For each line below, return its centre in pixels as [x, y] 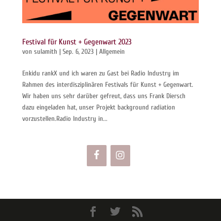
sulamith [45, 52]
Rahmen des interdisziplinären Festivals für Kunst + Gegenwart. [108, 85]
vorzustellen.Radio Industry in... [65, 119]
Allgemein [112, 52]
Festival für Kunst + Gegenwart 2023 [77, 42]
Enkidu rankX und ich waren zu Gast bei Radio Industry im [100, 74]
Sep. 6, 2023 [78, 52]
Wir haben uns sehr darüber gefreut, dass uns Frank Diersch [104, 96]
